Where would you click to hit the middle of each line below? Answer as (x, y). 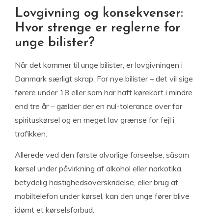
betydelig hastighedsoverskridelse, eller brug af (96, 182)
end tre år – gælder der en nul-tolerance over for (98, 106)
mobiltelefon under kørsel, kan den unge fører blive (102, 196)
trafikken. (31, 134)
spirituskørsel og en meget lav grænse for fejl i (95, 120)
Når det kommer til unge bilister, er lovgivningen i (99, 65)
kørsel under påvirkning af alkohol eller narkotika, (99, 168)
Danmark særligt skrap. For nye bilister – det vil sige (104, 79)
